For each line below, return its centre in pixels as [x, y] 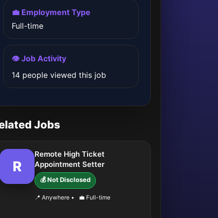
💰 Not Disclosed [65, 180]
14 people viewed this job [59, 75]
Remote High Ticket [70, 154]
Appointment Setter [70, 164]
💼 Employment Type [51, 12]
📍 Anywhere [53, 197]
